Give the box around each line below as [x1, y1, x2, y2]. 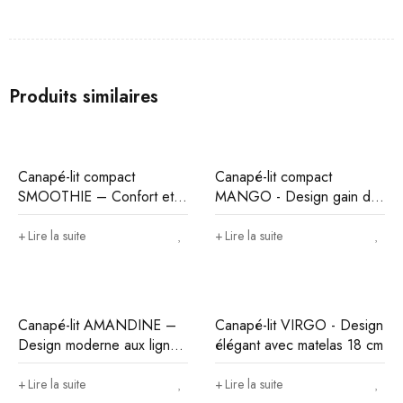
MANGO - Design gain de [215, 186, 379, 207]
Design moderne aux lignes [18, 335, 184, 355]
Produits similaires [9, 84, 158, 110]
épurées [18, 354, 68, 375]
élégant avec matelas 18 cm [215, 335, 383, 355]
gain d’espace [18, 206, 103, 227]
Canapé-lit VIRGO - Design [215, 315, 383, 336]
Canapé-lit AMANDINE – [18, 315, 176, 336]
